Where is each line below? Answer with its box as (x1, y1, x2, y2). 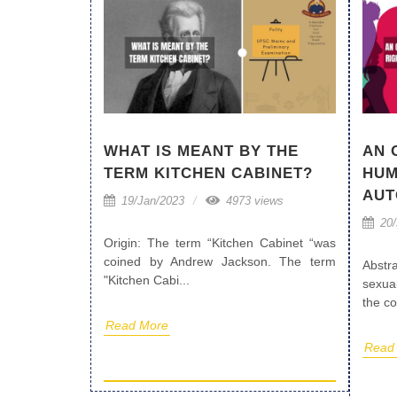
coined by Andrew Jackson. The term (104, 254, 336, 269)
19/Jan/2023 (118, 194, 184, 208)
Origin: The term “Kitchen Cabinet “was (104, 236, 336, 251)
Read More (105, 318, 168, 333)
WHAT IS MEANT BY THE (104, 143, 299, 160)
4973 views (222, 194, 284, 208)
